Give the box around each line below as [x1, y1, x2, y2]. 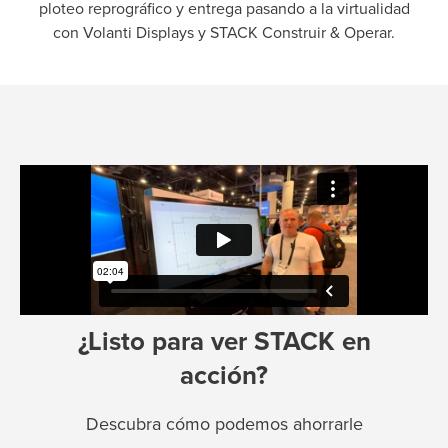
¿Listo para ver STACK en [77, 325, 371, 357]
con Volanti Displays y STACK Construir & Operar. [53, 22, 395, 43]
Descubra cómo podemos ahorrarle [85, 412, 363, 435]
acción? [180, 359, 268, 391]
